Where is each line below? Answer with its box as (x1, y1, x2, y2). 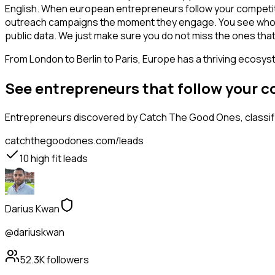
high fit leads (29, 152, 88, 166)
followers (45, 253, 89, 267)
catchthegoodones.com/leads (5, 134, 144, 148)
